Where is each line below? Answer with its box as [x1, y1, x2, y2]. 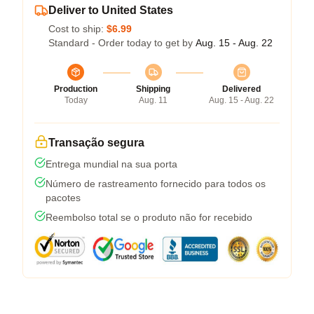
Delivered [222, 83, 261, 94]
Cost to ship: [48, 22, 107, 34]
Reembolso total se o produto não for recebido [46, 211, 252, 223]
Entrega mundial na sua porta [46, 158, 177, 170]
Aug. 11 [139, 95, 168, 105]
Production [54, 83, 97, 94]
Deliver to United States [48, 4, 173, 16]
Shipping [136, 83, 170, 94]
